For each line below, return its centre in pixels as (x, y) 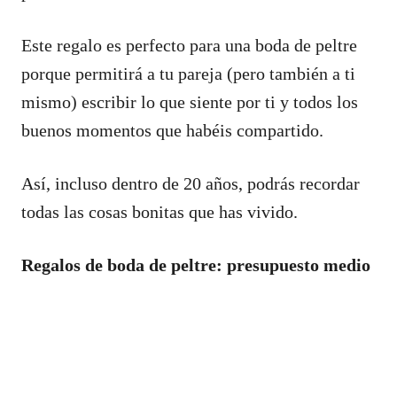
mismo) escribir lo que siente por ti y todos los (190, 101)
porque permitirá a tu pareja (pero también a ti (188, 73)
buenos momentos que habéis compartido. (172, 130)
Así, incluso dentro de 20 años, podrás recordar (191, 183)
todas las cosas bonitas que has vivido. (160, 211)
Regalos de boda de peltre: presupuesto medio (196, 265)
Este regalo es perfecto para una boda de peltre (189, 45)
